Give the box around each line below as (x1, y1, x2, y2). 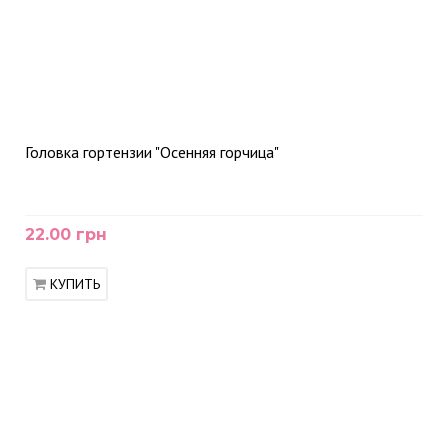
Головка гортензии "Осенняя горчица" (25, 142, 279, 162)
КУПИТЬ (50, 275, 100, 293)
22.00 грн (25, 225, 107, 244)
